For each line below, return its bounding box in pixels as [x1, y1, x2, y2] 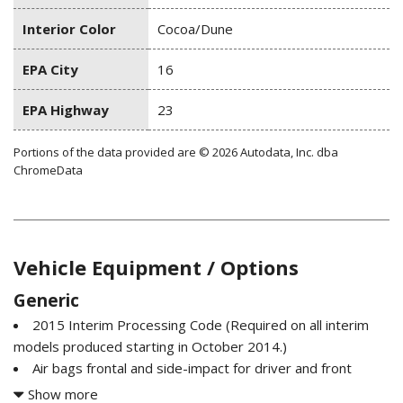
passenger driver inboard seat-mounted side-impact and [13, 381, 366, 399]
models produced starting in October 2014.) [13, 337, 287, 356]
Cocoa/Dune [157, 20, 233, 39]
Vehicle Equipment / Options [13, 254, 299, 282]
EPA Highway [22, 101, 109, 120]
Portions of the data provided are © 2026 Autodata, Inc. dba [13, 144, 338, 161]
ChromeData [13, 162, 83, 179]
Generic [13, 289, 79, 313]
